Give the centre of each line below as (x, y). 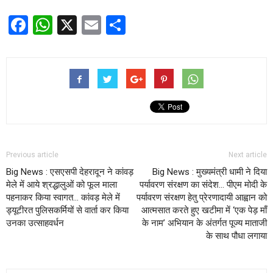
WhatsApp (97, 25)
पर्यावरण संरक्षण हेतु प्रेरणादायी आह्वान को (202, 197)
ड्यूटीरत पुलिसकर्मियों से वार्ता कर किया (67, 210)
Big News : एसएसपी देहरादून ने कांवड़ (70, 172)
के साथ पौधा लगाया (236, 236)
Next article (248, 155)
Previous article (32, 155)
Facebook (71, 25)
